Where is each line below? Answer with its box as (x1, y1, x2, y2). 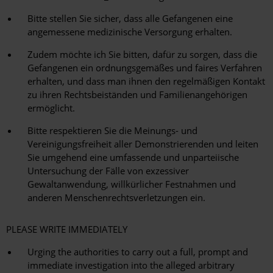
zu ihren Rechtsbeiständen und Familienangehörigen (27, 88, 247, 101)
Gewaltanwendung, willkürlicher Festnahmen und (27, 178, 236, 191)
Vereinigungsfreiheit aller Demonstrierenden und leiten (27, 138, 258, 151)
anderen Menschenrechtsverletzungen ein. (27, 191, 205, 204)
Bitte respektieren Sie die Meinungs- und (27, 124, 197, 137)
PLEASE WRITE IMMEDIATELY (6, 223, 127, 236)
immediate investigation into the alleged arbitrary (27, 259, 235, 272)
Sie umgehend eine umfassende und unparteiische (27, 151, 239, 164)
